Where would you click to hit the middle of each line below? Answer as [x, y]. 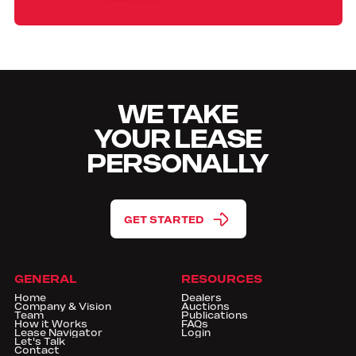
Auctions [205, 308]
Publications [214, 316]
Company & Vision [62, 308]
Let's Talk [39, 342]
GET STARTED [164, 220]
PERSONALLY [178, 165]
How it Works [50, 325]
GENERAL [45, 280]
